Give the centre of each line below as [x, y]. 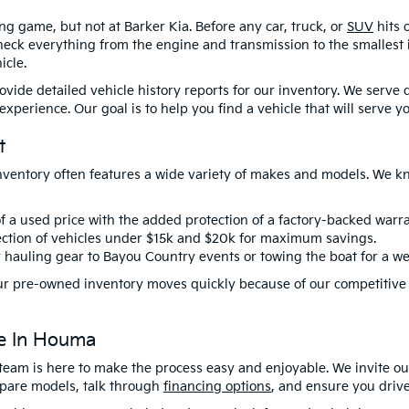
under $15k [139, 239]
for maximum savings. [306, 239]
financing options [217, 387]
